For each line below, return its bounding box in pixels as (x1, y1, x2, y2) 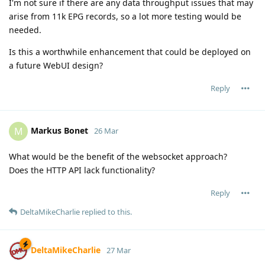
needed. (9, 24, 41, 35)
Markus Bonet (31, 124, 88, 136)
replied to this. (80, 206, 132, 217)
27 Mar (106, 244, 131, 256)
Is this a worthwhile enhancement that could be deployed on (9, 46, 251, 57)
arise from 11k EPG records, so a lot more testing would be (9, 10, 241, 22)
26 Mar (94, 125, 118, 136)
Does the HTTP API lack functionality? (9, 164, 155, 176)
